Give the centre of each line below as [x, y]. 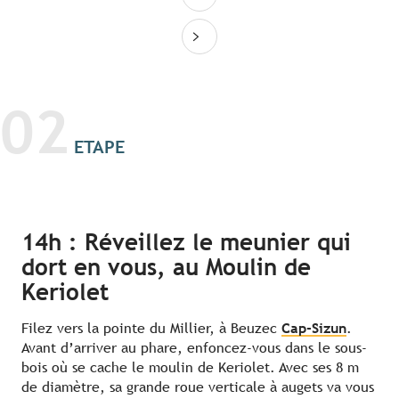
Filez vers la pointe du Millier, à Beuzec [151, 329]
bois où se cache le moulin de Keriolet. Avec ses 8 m [190, 368]
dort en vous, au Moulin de [166, 268]
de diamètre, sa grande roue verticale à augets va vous [198, 387]
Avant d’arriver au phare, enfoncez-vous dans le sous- [194, 348]
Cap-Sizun [314, 329]
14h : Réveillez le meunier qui [186, 243]
